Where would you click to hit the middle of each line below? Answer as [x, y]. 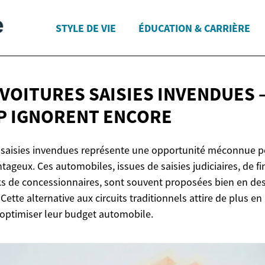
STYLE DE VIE [86, 28]
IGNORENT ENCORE [91, 117]
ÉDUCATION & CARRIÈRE [194, 28]
